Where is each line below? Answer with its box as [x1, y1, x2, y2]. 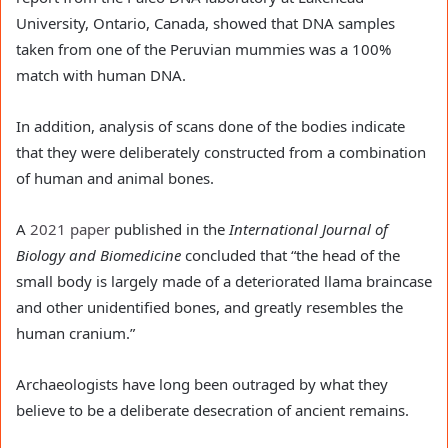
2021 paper [30, 219, 110, 240]
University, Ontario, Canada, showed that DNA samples [16, 13, 395, 34]
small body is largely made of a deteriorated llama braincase [16, 271, 432, 292]
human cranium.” [16, 323, 135, 344]
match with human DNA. [16, 65, 186, 86]
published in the [110, 219, 229, 240]
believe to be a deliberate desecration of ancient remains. [16, 400, 409, 421]
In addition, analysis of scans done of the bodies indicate [16, 116, 405, 137]
